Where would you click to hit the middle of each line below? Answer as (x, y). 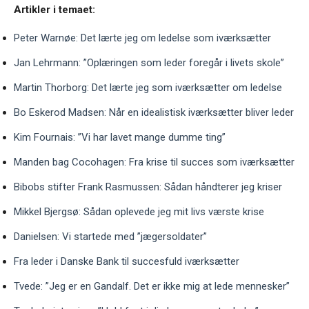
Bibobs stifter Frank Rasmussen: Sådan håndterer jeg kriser (148, 187)
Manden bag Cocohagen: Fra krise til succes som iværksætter (154, 162)
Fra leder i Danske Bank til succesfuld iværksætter (127, 262)
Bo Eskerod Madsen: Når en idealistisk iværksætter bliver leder (154, 113)
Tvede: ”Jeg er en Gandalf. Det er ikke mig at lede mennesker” (152, 287)
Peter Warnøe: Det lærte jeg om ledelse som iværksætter (142, 38)
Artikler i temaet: (54, 10)
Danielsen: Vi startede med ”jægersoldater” (110, 237)
